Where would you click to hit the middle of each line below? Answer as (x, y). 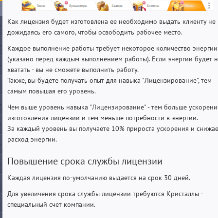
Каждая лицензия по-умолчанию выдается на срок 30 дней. (99, 177)
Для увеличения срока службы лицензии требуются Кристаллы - (105, 193)
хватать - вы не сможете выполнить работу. (73, 69)
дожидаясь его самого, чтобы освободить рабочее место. (95, 32)
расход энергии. (32, 139)
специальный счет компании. (51, 204)
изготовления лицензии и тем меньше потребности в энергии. (103, 118)
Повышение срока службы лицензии (85, 161)
